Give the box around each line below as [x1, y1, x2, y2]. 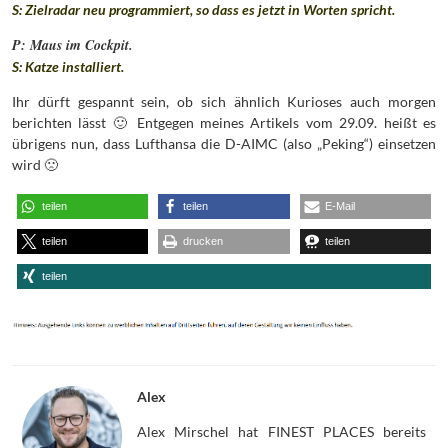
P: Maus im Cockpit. [12, 34, 133, 55]
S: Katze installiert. [12, 57, 124, 75]
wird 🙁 [12, 155, 58, 173]
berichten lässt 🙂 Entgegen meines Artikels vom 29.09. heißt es [12, 113, 436, 131]
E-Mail [324, 199, 355, 212]
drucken [183, 234, 224, 247]
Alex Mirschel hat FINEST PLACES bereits [137, 422, 426, 440]
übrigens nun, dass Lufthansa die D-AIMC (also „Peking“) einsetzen [12, 134, 436, 152]
